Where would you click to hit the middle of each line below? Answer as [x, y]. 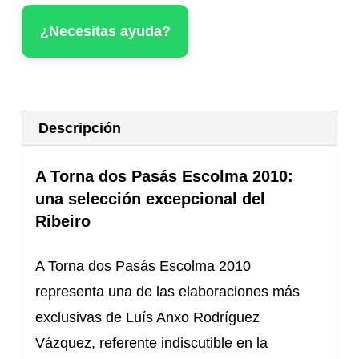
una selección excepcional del [151, 198]
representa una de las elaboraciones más [168, 291]
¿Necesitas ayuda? [105, 31]
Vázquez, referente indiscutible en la [152, 343]
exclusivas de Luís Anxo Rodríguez [148, 317]
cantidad [48, 35]
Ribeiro [63, 221]
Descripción [80, 128]
